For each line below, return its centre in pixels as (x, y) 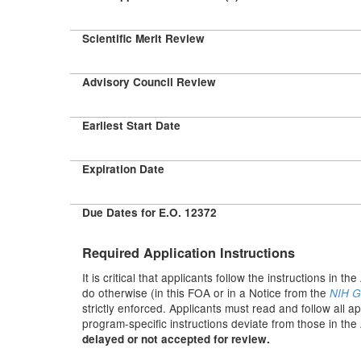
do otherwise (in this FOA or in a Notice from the (206, 293)
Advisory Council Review (149, 82)
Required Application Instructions (189, 253)
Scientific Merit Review (143, 38)
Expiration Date (123, 169)
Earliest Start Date (131, 125)
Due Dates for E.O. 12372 (149, 212)
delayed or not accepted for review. (176, 339)
